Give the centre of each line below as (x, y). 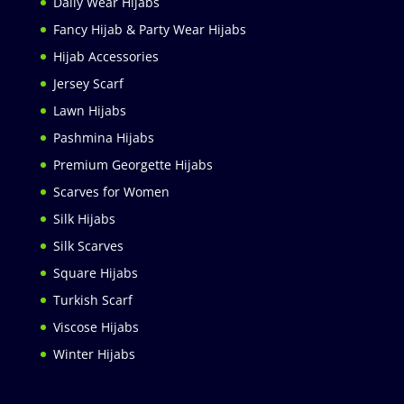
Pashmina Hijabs (103, 138)
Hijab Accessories (106, 57)
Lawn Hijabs (89, 111)
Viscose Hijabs (96, 327)
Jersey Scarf (88, 84)
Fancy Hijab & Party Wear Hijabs (149, 30)
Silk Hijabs (84, 219)
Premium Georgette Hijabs (133, 165)
